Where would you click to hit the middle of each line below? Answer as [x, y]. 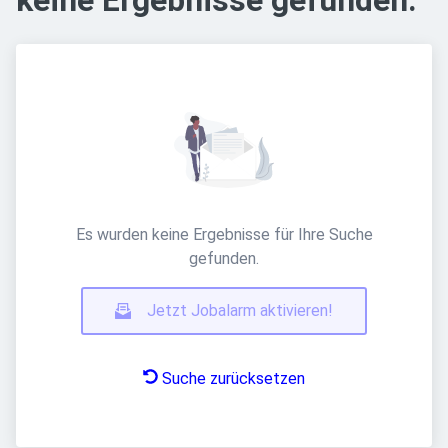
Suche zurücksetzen [233, 378]
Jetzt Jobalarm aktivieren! [240, 310]
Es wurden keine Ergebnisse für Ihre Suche [224, 234]
